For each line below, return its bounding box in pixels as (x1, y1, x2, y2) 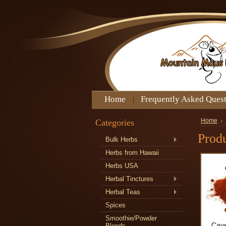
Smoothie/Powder (105, 214, 157, 222)
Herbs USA (105, 162, 138, 169)
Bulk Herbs (105, 136, 138, 143)
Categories (95, 118, 134, 128)
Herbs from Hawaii (105, 149, 159, 156)
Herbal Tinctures (105, 175, 153, 183)
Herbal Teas (105, 188, 140, 196)
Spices (105, 201, 126, 209)
